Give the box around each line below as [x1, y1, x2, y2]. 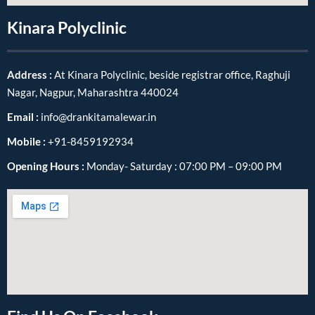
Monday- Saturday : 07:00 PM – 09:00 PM [86, 160, 282, 173]
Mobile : [7, 135, 48, 148]
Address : [7, 68, 54, 82]
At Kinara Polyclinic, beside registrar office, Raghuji [54, 68, 290, 82]
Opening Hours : [7, 160, 86, 173]
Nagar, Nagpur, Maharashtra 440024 [7, 86, 179, 99]
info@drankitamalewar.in [41, 110, 156, 124]
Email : [7, 110, 41, 124]
